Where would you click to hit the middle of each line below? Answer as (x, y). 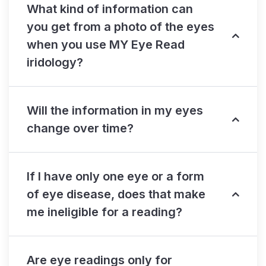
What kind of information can (110, 9)
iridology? (55, 63)
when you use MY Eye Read (106, 45)
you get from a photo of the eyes (121, 27)
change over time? (80, 129)
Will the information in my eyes (115, 111)
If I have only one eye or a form (115, 177)
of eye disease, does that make (116, 194)
